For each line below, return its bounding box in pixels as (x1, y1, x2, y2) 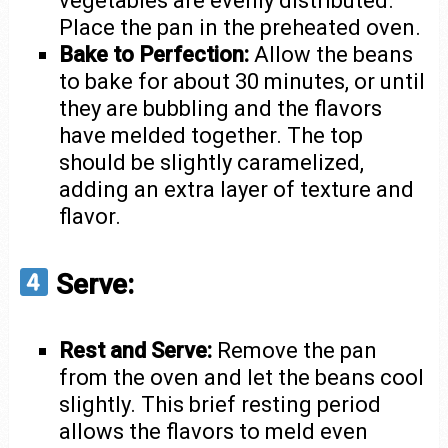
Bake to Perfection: (59, 42, 250, 68)
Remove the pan (212, 337, 378, 363)
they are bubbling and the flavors (59, 96, 383, 122)
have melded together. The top (59, 123, 364, 149)
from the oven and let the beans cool (59, 364, 425, 390)
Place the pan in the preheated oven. (59, 15, 422, 41)
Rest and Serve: (59, 337, 213, 363)
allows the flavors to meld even (59, 418, 369, 444)
